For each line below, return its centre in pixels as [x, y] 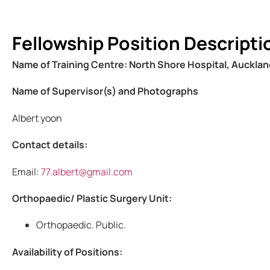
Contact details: [50, 145]
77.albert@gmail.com [87, 171]
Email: [27, 171]
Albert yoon [38, 118]
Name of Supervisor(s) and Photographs [105, 91]
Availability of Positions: [67, 252]
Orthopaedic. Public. [81, 225]
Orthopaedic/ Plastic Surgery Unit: [92, 198]
